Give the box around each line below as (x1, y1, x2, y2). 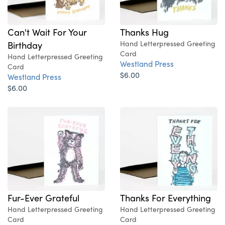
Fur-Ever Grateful (8, 191, 79, 204)
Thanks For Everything (120, 191, 211, 204)
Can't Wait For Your (8, 25, 87, 39)
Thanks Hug (120, 25, 169, 39)
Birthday (8, 38, 42, 52)
